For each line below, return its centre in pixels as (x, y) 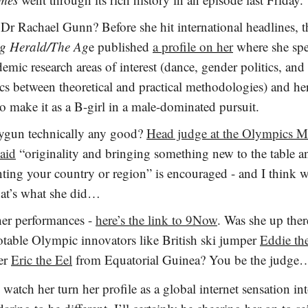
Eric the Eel (42, 260)
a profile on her (193, 46)
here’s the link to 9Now (156, 220)
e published (121, 46)
